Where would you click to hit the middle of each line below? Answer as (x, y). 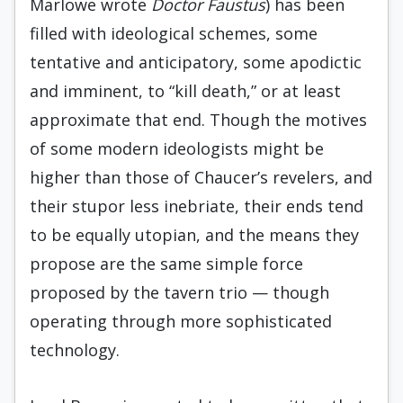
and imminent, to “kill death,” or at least (185, 91)
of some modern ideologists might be (177, 148)
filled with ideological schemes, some (174, 33)
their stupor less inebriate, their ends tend (197, 206)
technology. (75, 350)
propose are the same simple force (166, 264)
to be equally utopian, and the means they (194, 235)
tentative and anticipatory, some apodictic (196, 62)
